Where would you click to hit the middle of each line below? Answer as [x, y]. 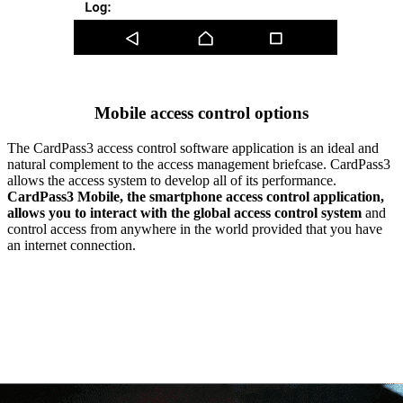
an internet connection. [72, 246]
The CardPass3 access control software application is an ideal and [193, 148]
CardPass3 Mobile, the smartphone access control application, [196, 197]
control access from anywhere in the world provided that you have [195, 229]
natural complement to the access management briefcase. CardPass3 [199, 165]
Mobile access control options [201, 113]
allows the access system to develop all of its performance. [172, 181]
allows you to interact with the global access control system [184, 213]
